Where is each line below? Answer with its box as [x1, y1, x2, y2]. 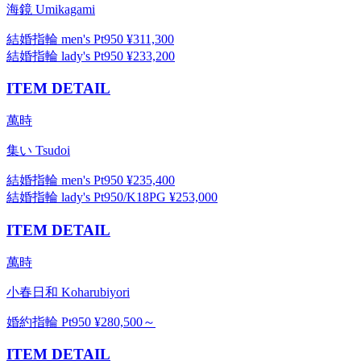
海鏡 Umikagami [6, 2, 95, 16]
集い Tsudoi [6, 143, 70, 158]
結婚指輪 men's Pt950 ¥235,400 [6, 173, 175, 188]
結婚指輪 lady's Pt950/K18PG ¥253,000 [6, 190, 218, 205]
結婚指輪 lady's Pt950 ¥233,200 [6, 48, 175, 63]
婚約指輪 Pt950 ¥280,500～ [6, 314, 156, 329]
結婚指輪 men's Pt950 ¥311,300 [6, 31, 174, 46]
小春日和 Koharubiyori [6, 284, 130, 299]
